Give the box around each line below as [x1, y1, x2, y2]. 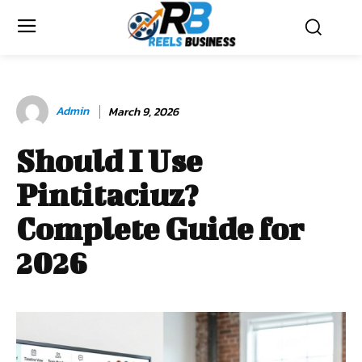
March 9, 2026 [108, 103, 179, 120]
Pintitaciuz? [16, 177, 198, 213]
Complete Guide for [16, 211, 304, 247]
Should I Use [16, 143, 202, 179]
